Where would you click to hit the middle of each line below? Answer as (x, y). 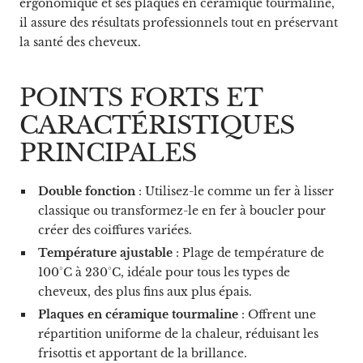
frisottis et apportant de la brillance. (142, 353)
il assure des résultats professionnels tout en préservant (179, 22)
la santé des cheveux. (80, 42)
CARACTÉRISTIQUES (157, 125)
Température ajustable (105, 252)
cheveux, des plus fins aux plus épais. (145, 291)
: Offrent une (277, 314)
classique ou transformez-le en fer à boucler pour (181, 210)
